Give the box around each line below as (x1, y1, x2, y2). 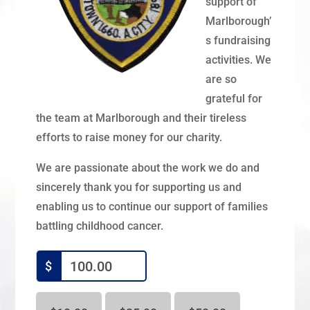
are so (206, 73, 237, 86)
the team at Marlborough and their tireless (36, 111, 247, 125)
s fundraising (206, 34, 271, 47)
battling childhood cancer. (36, 219, 164, 232)
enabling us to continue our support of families (36, 200, 268, 213)
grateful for (206, 92, 263, 105)
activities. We (206, 53, 272, 66)
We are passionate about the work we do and (36, 161, 260, 174)
